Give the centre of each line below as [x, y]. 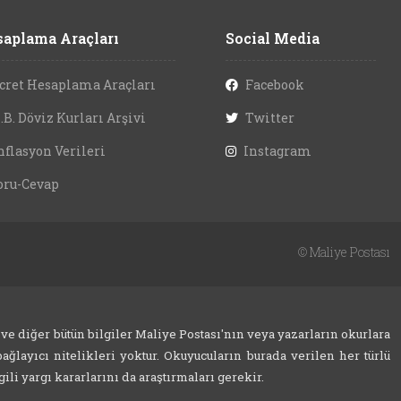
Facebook [275, 85]
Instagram [277, 151]
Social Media [273, 38]
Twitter [270, 118]
